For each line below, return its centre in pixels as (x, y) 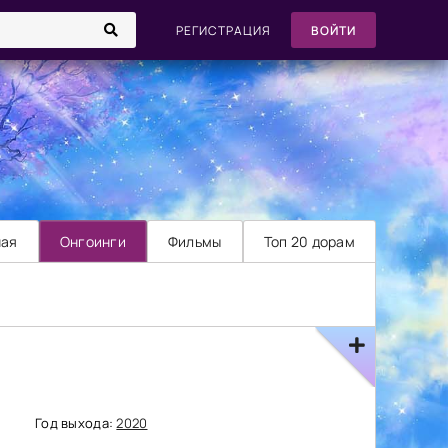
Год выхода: (76, 423)
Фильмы (194, 241)
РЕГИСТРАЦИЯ (223, 30)
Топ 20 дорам (309, 241)
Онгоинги (92, 241)
